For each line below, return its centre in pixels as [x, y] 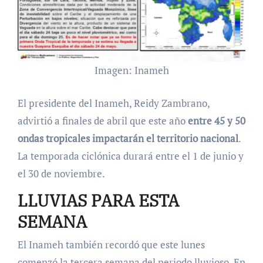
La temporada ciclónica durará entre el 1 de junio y [130, 156]
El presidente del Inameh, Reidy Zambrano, [113, 103]
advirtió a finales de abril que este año [102, 120]
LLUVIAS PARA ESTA [98, 200]
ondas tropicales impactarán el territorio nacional [128, 138]
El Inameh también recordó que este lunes [111, 245]
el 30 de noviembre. [61, 173]
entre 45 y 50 [216, 120]
